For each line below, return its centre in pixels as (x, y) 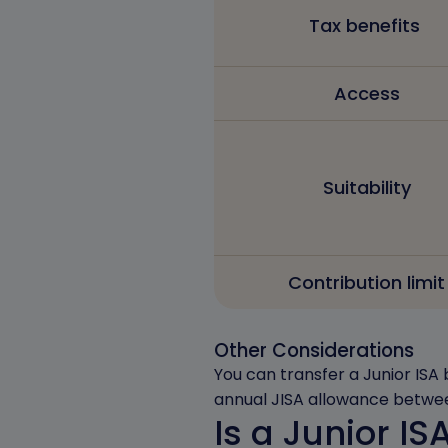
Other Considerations (314, 350)
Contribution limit (366, 282)
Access (366, 93)
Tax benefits (366, 25)
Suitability (366, 187)
